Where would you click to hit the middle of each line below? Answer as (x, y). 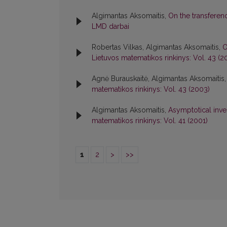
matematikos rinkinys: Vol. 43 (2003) (151, 89)
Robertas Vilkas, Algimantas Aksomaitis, (157, 47)
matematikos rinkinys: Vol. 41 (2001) (150, 121)
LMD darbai (110, 27)
